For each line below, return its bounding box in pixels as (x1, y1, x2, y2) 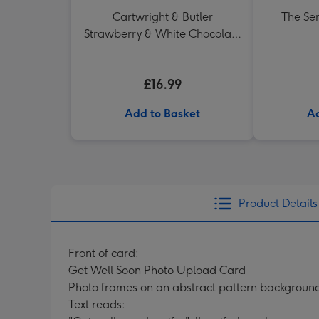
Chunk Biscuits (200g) (107, 44, 218, 58)
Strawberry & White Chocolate (83, 27, 241, 41)
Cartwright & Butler (112, 10, 213, 23)
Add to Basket (125, 107, 200, 120)
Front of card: (68, 246, 139, 260)
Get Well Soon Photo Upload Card (68, 263, 246, 277)
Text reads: (68, 298, 125, 311)
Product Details (238, 197, 318, 210)
